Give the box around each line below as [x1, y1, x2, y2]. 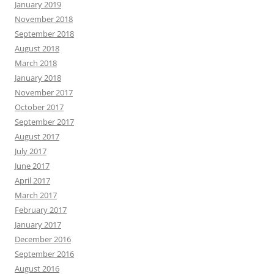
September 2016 [15, 248, 74, 259]
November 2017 [15, 86, 73, 98]
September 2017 [15, 116, 74, 127]
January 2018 [15, 72, 61, 83]
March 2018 [15, 57, 57, 68]
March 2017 [15, 189, 57, 201]
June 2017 [15, 160, 50, 171]
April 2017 [15, 174, 50, 186]
